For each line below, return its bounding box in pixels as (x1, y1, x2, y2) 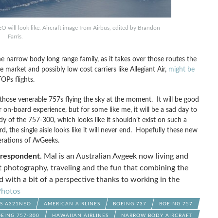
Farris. (8, 34, 23, 39)
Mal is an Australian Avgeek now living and (43, 152, 188, 160)
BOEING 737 (112, 201, 146, 206)
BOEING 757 (159, 201, 193, 206)
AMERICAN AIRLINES (43, 201, 100, 206)
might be (168, 66, 195, 73)
